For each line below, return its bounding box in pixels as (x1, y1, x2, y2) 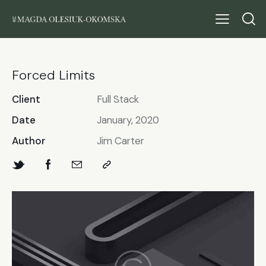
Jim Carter (96, 134, 144, 148)
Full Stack (96, 93, 139, 106)
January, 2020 (96, 113, 159, 127)
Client (12, 93, 40, 106)
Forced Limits (12, 66, 95, 84)
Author (12, 134, 46, 148)
